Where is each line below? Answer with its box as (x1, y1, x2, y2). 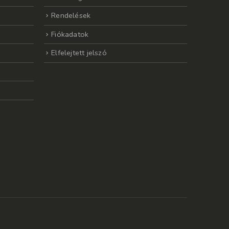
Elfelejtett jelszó (51, 48, 107, 58)
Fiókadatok (51, 29, 89, 39)
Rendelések (51, 10, 91, 21)
